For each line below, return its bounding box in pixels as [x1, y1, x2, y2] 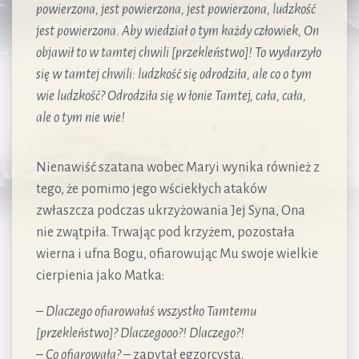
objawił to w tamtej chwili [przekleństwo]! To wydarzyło [36, 45, 321, 60]
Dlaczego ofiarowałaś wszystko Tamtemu [46, 304, 256, 319]
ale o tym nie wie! [36, 110, 125, 125]
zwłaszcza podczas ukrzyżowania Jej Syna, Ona [36, 203, 305, 218]
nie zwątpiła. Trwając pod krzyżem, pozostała [36, 224, 295, 240]
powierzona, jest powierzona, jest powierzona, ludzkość [36, 2, 316, 17]
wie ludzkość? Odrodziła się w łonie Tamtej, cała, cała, [36, 88, 306, 103]
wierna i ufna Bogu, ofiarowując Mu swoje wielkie [36, 246, 318, 261]
